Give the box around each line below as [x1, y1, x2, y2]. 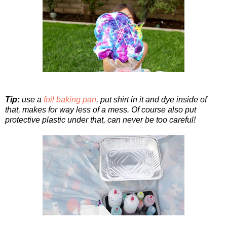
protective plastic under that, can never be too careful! [5, 115, 196, 124]
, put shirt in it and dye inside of [96, 95, 207, 104]
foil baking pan [44, 95, 96, 104]
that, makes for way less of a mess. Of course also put [5, 105, 196, 114]
